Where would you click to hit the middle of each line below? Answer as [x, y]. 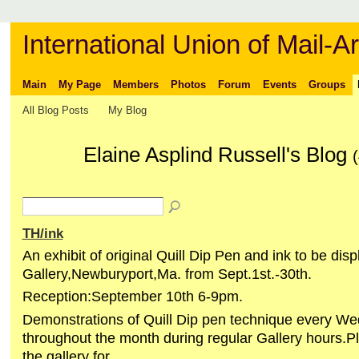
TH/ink [42, 234]
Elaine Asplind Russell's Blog [218, 155]
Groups [327, 84]
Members [135, 84]
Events [279, 84]
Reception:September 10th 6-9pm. [132, 296]
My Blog [128, 110]
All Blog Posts [55, 110]
